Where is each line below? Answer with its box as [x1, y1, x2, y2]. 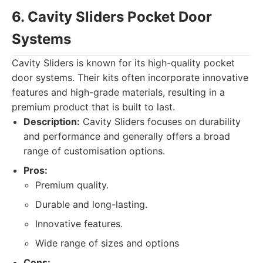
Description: [23, 116, 80, 127]
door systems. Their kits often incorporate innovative [12, 72, 248, 83]
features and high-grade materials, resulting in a [12, 86, 225, 98]
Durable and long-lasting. [35, 198, 147, 210]
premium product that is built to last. [12, 101, 175, 113]
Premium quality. [35, 179, 109, 191]
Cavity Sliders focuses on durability [80, 116, 241, 127]
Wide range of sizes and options [35, 237, 179, 249]
